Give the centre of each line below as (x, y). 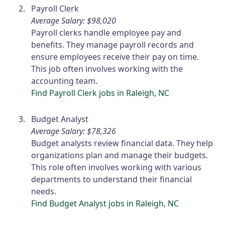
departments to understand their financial (112, 180)
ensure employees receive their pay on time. (115, 57)
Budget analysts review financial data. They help (122, 143)
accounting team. (65, 81)
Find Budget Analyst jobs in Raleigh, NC (105, 204)
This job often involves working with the (107, 69)
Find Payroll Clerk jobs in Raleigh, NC (100, 93)
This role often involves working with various (117, 167)
